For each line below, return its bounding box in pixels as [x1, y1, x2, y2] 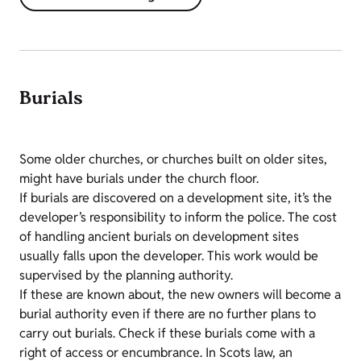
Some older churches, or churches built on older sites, [19, 151, 327, 168]
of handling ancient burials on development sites [19, 228, 299, 246]
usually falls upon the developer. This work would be [19, 247, 318, 265]
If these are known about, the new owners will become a [19, 286, 341, 304]
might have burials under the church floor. [19, 170, 259, 188]
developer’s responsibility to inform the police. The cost [19, 209, 337, 226]
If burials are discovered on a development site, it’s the [19, 189, 332, 207]
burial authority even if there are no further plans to [19, 305, 316, 323]
